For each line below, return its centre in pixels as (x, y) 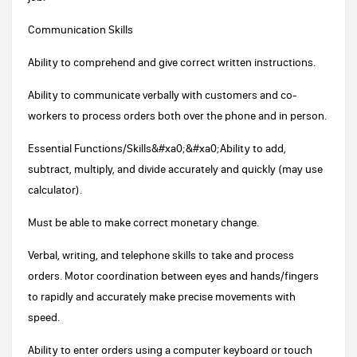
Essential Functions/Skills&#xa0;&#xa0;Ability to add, (157, 148)
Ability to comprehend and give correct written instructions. (172, 62)
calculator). (55, 190)
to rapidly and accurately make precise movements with (162, 296)
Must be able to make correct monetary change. (143, 222)
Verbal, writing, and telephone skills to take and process (161, 255)
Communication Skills (80, 29)
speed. (44, 317)
